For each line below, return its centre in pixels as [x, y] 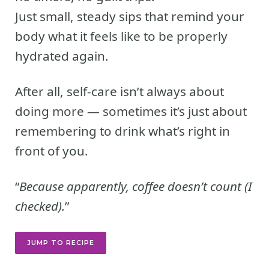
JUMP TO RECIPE [61, 242]
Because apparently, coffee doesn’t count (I [136, 186]
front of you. [52, 150]
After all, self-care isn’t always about [119, 91]
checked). [40, 206]
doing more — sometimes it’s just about [131, 111]
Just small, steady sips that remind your [130, 16]
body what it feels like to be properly [121, 36]
